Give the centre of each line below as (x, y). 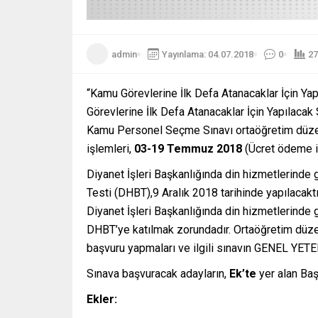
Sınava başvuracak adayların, (158, 274)
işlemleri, (110, 149)
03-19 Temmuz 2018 (188, 149)
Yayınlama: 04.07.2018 (208, 54)
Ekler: (102, 300)
